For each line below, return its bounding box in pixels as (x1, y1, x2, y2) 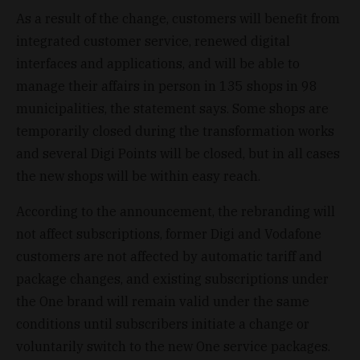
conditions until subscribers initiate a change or (16, 315, 309, 332)
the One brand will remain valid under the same (16, 292, 309, 309)
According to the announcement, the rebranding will (16, 202, 335, 219)
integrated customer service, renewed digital (16, 32, 290, 49)
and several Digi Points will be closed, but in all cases (16, 145, 340, 162)
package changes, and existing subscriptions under (16, 270, 329, 287)
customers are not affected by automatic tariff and (16, 247, 322, 264)
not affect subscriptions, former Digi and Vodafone (16, 225, 321, 242)
